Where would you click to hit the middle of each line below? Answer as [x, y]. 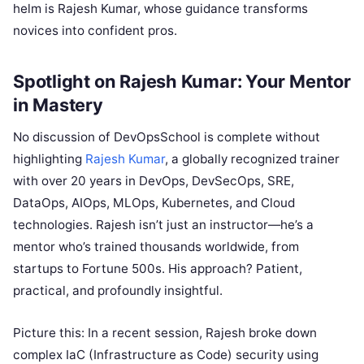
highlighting [49, 158]
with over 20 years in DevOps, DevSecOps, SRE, [154, 180]
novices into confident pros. [95, 31]
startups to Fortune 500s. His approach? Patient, [158, 268]
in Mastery [58, 105]
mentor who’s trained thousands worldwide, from [156, 246]
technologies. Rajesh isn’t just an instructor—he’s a [163, 224]
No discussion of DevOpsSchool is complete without [167, 136]
